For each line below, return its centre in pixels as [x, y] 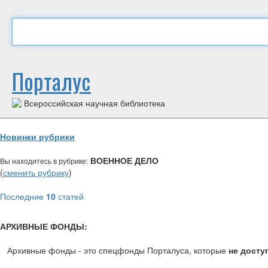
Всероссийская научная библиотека [93, 103]
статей [70, 196]
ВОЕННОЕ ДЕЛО [123, 160]
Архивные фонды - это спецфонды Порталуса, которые [118, 250]
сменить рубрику [36, 172]
